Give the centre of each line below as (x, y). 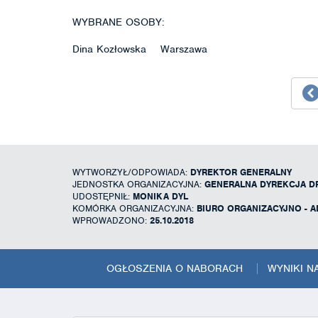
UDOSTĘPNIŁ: (103, 196)
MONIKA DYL (160, 196)
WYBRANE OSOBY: (119, 22)
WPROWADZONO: (111, 220)
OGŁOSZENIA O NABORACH (174, 268)
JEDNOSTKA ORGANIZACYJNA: (138, 184)
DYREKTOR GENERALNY (241, 172)
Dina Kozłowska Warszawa (140, 49)
